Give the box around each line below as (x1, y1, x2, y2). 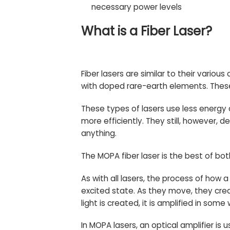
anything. (81, 128, 117, 139)
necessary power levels (91, 1, 182, 12)
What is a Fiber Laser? (81, 22, 212, 41)
